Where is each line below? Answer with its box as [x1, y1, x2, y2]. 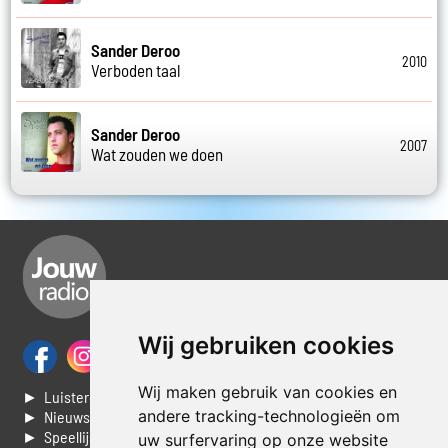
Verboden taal [91, 59, 182, 80]
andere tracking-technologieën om [137, 406, 400, 426]
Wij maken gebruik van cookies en [137, 382, 397, 402]
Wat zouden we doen [91, 143, 224, 164]
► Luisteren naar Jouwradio [22, 387, 205, 407]
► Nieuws [22, 407, 91, 427]
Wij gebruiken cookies [137, 331, 394, 360]
